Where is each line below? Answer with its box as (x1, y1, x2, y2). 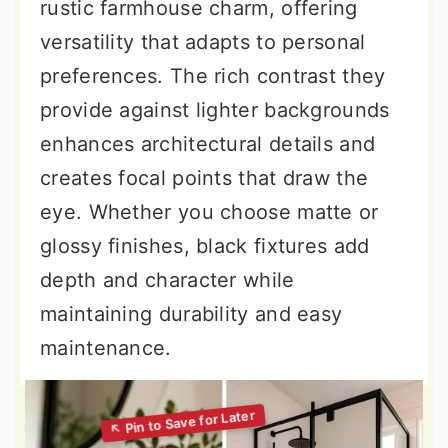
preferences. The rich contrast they (40, 64, 386, 88)
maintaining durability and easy (40, 302, 343, 326)
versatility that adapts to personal (40, 30, 366, 54)
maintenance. (40, 336, 172, 360)
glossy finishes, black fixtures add (40, 234, 370, 258)
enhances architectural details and (40, 132, 376, 156)
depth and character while (40, 268, 295, 292)
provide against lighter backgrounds (40, 98, 390, 122)
